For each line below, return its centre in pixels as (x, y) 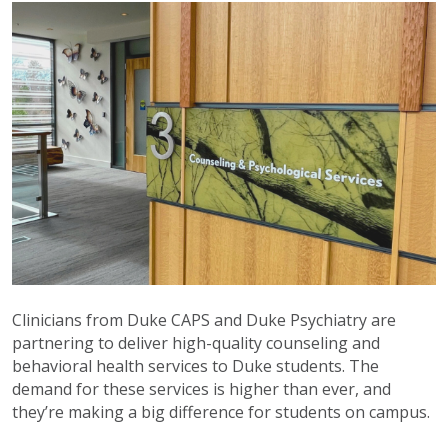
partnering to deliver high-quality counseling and (196, 342)
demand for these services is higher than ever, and (201, 388)
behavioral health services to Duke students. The (195, 365)
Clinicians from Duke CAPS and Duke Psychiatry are (204, 319)
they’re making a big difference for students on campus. (221, 411)
